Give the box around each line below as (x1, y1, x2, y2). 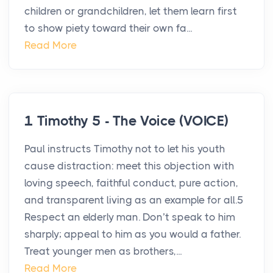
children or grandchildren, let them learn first (24, 5, 237, 18)
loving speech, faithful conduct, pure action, (24, 177, 238, 190)
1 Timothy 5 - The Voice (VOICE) (24, 113, 229, 130)
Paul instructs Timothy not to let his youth (24, 143, 225, 155)
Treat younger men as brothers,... (24, 245, 182, 258)
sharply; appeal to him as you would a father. (24, 228, 241, 241)
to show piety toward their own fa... (24, 22, 192, 35)
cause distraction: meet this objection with (24, 160, 234, 172)
